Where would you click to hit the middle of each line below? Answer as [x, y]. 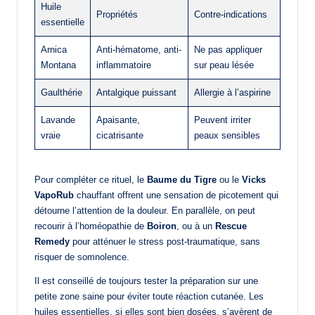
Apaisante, [118, 120]
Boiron [162, 226]
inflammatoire [124, 65]
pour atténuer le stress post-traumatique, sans [165, 241]
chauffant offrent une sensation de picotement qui [176, 195]
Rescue [231, 226]
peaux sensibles [227, 135]
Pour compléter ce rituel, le [91, 179]
